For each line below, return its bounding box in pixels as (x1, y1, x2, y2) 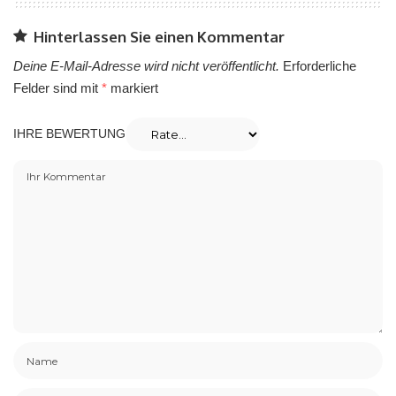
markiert (107, 80, 158, 95)
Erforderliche (283, 58, 356, 73)
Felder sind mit (13, 80, 102, 95)
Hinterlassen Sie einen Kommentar (34, 27, 285, 46)
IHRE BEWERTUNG (13, 126, 126, 141)
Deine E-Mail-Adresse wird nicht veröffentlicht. (13, 58, 279, 73)
